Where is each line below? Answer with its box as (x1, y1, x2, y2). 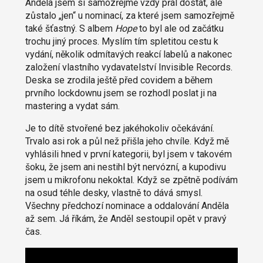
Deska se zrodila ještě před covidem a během (25, 74, 213, 86)
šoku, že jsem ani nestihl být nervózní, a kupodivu (25, 161, 226, 173)
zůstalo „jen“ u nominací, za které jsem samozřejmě (25, 9, 234, 21)
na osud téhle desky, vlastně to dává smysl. (25, 187, 203, 198)
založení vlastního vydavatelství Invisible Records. (25, 61, 232, 73)
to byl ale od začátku (136, 22, 224, 34)
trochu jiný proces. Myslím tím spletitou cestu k (25, 35, 218, 47)
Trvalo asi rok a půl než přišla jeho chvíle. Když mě (25, 135, 229, 147)
